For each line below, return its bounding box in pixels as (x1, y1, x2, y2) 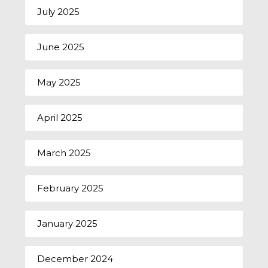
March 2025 (37, 147, 92, 159)
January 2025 (37, 217, 98, 229)
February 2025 (37, 182, 104, 194)
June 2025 (37, 41, 85, 53)
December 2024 (37, 252, 114, 264)
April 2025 (37, 111, 83, 123)
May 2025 (37, 76, 81, 88)
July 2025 (37, 5, 80, 17)
